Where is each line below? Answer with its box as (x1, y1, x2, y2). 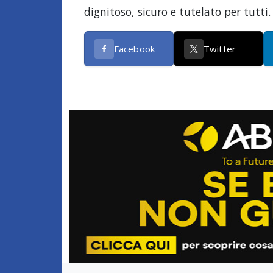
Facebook (113, 42, 155, 55)
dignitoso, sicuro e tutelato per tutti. (83, 4, 271, 19)
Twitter (203, 42, 236, 55)
